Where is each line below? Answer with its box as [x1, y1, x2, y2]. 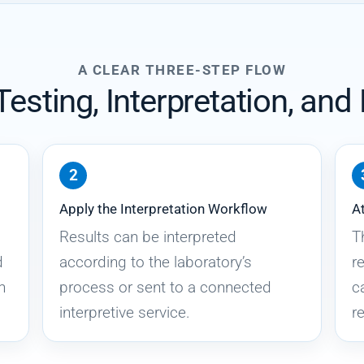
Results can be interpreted [59, 227, 237, 246]
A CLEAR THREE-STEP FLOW [77, 63, 287, 79]
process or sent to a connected [59, 277, 272, 297]
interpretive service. [59, 302, 191, 322]
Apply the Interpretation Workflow [59, 201, 268, 217]
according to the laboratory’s [59, 252, 253, 271]
